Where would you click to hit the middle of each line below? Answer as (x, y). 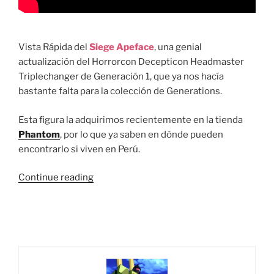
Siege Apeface (122, 47)
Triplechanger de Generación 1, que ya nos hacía (121, 77)
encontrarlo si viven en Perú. (79, 149)
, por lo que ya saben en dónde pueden (142, 134)
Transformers (123, 206)
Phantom (39, 134)
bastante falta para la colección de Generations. (120, 91)
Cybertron (115, 250)
